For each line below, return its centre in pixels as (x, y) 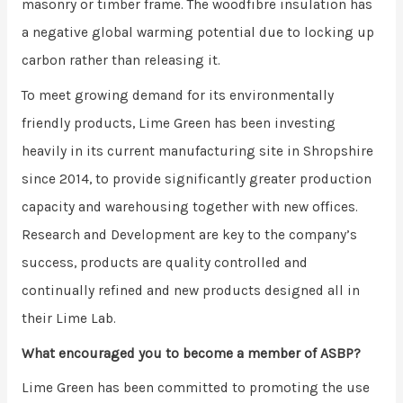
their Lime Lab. (68, 318)
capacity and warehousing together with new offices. (189, 206)
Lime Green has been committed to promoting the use (195, 388)
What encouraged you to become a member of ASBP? (191, 353)
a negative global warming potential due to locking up (197, 32)
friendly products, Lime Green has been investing (178, 123)
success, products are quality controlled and (164, 262)
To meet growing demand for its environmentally (177, 95)
